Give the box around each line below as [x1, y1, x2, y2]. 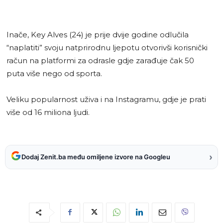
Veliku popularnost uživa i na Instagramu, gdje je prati [6, 94, 206, 104]
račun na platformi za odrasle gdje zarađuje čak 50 [6, 55, 194, 65]
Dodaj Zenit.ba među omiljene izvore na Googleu [21, 153, 170, 161]
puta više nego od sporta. [6, 68, 102, 78]
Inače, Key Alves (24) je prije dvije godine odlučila [6, 29, 189, 39]
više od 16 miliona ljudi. [6, 107, 90, 117]
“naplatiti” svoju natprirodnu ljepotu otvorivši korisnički [6, 42, 208, 52]
